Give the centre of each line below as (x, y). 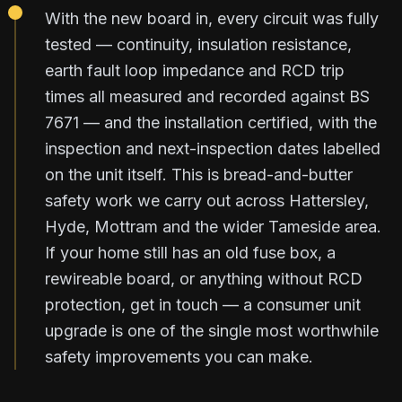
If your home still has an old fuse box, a (190, 252)
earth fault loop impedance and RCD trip (195, 70)
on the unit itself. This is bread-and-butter (199, 174)
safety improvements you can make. (179, 356)
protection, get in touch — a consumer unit (203, 304)
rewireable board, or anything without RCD (204, 278)
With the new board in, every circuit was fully (212, 18)
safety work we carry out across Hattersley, (207, 200)
